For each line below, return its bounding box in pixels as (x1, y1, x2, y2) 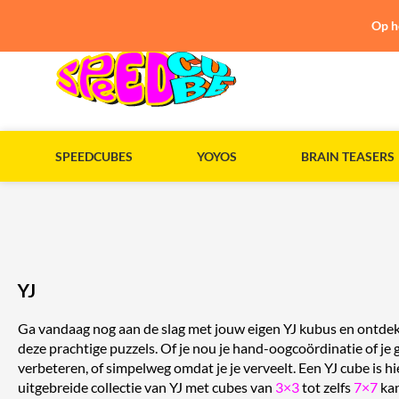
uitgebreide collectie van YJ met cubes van (18, 378, 275, 395)
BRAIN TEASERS (300, 148, 395, 164)
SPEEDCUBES (55, 148, 133, 164)
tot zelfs (299, 378, 354, 395)
